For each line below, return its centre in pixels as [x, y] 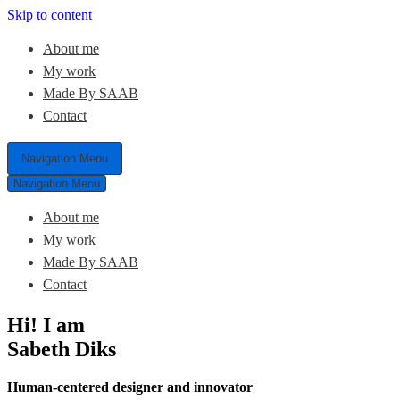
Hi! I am [46, 325]
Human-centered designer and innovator [130, 387]
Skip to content [50, 15]
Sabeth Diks [62, 349]
